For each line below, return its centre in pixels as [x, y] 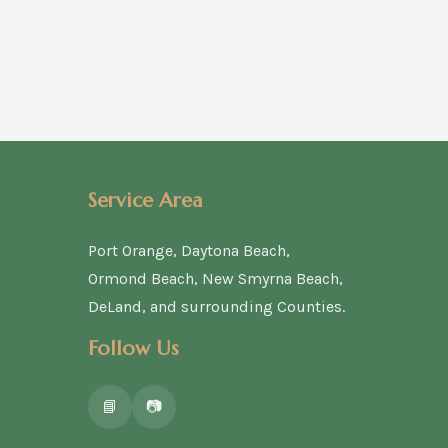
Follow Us [133, 348]
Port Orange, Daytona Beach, [189, 250]
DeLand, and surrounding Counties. [216, 306]
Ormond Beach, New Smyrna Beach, [215, 278]
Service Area [145, 200]
